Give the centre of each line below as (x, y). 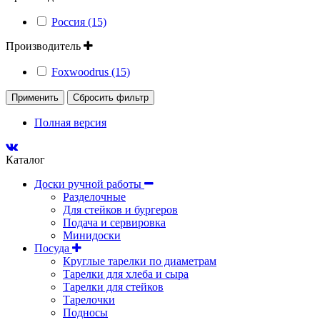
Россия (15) (79, 21)
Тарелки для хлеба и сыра (126, 274)
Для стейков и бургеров (120, 209)
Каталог (25, 159)
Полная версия (70, 122)
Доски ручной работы (89, 184)
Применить (35, 97)
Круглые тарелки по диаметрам (140, 261)
